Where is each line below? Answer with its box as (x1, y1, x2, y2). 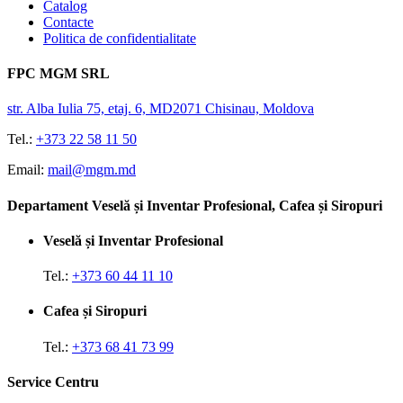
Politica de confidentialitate (43, 30, 196, 46)
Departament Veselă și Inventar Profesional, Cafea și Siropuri (7, 197, 382, 213)
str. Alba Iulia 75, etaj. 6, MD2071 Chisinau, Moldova (7, 101, 314, 117)
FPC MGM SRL (7, 66, 110, 82)
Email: (7, 162, 44, 178)
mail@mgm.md (48, 162, 136, 178)
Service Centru (7, 373, 99, 390)
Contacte (43, 13, 94, 30)
